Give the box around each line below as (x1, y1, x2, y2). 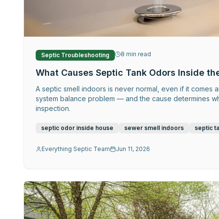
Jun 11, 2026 (116, 145, 150, 153)
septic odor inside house (41, 124, 113, 131)
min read (125, 50, 151, 58)
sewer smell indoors (124, 124, 184, 131)
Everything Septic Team (42, 145, 110, 153)
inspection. (36, 104, 70, 112)
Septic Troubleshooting (41, 51, 109, 59)
